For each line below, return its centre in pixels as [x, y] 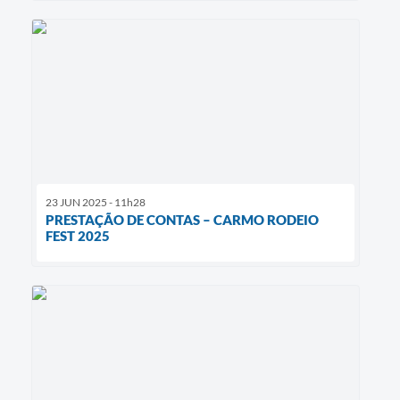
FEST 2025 [78, 236]
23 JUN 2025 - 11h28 [96, 203]
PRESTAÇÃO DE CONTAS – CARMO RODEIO [182, 220]
